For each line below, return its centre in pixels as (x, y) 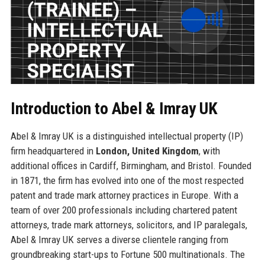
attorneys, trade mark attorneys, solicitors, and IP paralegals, (129, 224)
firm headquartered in (53, 151)
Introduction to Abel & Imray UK (114, 108)
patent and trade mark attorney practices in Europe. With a (124, 195)
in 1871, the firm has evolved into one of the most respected (127, 180)
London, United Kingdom (147, 151)
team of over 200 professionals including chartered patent (124, 210)
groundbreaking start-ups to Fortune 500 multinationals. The (127, 254)
